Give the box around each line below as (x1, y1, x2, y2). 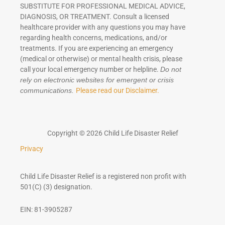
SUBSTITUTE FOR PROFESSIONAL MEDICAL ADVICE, (20, 2, 185, 11)
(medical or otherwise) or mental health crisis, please (20, 55, 182, 63)
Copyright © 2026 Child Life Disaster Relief (47, 129, 178, 138)
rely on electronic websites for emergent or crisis (20, 76, 174, 84)
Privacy (20, 145, 43, 153)
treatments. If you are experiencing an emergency (20, 44, 173, 53)
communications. (20, 87, 76, 95)
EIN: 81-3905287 (20, 205, 72, 214)
